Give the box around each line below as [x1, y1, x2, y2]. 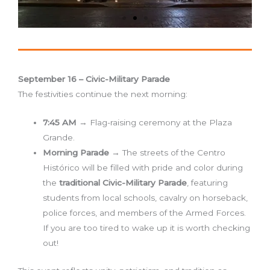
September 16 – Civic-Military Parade [18, 74, 170, 84]
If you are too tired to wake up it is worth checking [43, 223, 251, 233]
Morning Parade [43, 148, 110, 158]
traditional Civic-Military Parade [59, 178, 187, 188]
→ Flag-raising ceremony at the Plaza [77, 118, 233, 128]
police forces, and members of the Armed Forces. [43, 208, 246, 218]
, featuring [187, 178, 228, 188]
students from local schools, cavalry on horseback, [43, 193, 248, 203]
